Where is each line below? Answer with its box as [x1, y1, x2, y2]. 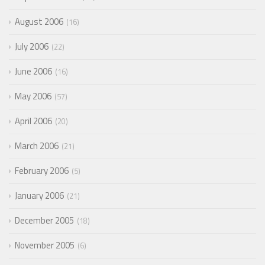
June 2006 [15, 64, 52, 79]
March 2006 [15, 139, 59, 153]
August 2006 [15, 15, 63, 29]
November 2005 [15, 238, 75, 253]
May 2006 [15, 89, 51, 104]
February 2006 [15, 164, 69, 178]
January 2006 [15, 189, 64, 203]
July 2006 [15, 40, 49, 54]
